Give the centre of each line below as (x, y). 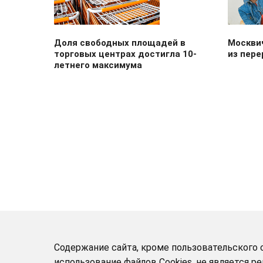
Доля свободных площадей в (120, 43)
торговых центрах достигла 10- (125, 54)
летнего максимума (98, 65)
